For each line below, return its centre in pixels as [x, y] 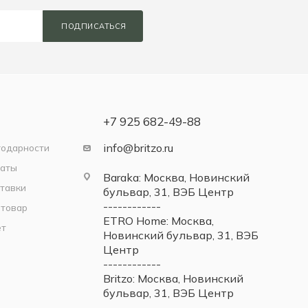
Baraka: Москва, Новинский [176, 177]
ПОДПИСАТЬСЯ [94, 26]
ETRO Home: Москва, [158, 221]
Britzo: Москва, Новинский [173, 278]
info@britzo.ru [138, 148]
